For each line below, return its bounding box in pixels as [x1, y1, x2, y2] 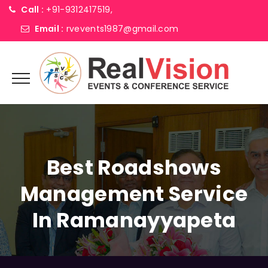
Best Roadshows [46, 153, 222, 182]
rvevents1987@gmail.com [66, 23, 179, 35]
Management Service [20, 179, 248, 208]
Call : [21, 4, 44, 16]
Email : [35, 23, 64, 35]
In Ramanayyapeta [32, 206, 236, 234]
